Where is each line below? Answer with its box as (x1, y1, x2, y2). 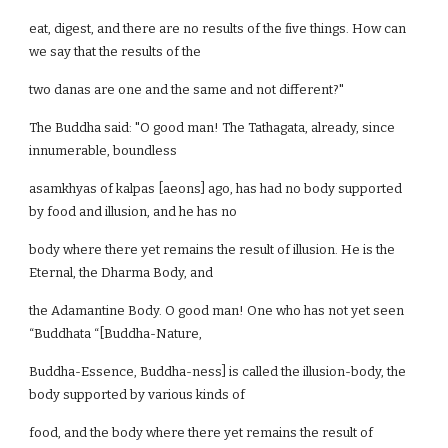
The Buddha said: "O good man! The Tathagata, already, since (29, 120, 396, 135)
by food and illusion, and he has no (29, 204, 238, 219)
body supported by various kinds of (29, 387, 246, 402)
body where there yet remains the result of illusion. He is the (29, 242, 396, 257)
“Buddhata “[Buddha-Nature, (29, 326, 203, 341)
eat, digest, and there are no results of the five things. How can (29, 21, 407, 36)
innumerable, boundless (29, 143, 178, 158)
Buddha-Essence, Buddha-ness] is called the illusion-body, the (29, 364, 407, 379)
